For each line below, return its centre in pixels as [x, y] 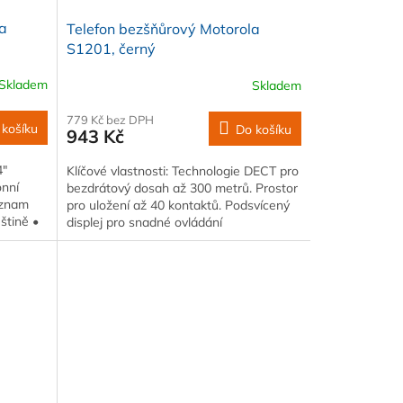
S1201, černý [111, 49]
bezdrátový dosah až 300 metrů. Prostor [182, 188]
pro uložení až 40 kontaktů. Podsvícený [178, 206]
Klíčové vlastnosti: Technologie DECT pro [182, 171]
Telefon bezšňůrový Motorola [163, 29]
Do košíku [263, 130]
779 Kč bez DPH [110, 120]
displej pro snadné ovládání [144, 223]
